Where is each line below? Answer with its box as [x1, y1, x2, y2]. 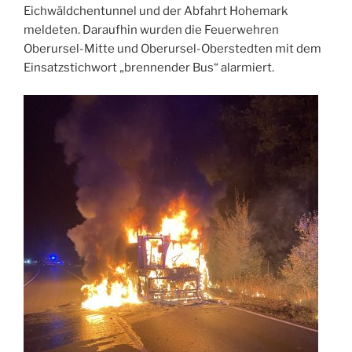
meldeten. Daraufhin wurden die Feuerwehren [24, 23, 279, 38]
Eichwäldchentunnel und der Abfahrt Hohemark [24, 4, 288, 19]
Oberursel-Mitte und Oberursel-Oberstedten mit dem [24, 42, 321, 57]
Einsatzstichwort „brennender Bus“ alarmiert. [24, 60, 274, 75]
